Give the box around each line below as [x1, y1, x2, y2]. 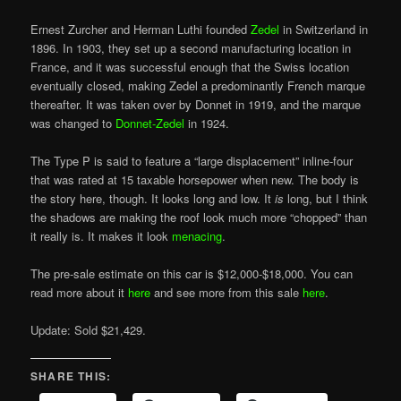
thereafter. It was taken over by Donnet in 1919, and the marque [30, 95, 362, 113]
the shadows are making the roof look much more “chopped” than [30, 208, 368, 226]
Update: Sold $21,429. [30, 320, 147, 338]
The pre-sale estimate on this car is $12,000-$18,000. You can [30, 264, 354, 282]
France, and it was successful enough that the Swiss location [30, 57, 350, 75]
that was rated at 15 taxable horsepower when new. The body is [30, 170, 360, 188]
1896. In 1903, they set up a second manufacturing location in [30, 38, 352, 56]
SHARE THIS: [30, 368, 112, 385]
